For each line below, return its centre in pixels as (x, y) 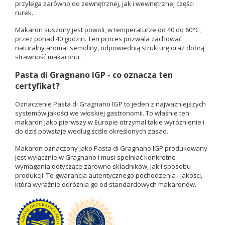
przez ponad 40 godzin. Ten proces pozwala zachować (98, 39)
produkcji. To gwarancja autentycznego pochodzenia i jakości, (109, 176)
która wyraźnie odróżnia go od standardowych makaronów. (106, 185)
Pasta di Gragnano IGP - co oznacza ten (94, 75)
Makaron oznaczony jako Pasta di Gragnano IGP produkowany (111, 148)
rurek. (24, 13)
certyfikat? (37, 86)
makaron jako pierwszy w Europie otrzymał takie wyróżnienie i (110, 122)
